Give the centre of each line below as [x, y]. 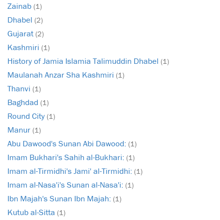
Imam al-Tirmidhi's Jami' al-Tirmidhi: [71, 171]
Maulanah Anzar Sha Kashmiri [62, 75]
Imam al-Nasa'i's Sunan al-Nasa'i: [66, 185]
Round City [27, 116]
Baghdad [24, 102]
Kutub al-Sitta [32, 212]
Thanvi [20, 89]
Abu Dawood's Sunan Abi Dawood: [68, 144]
